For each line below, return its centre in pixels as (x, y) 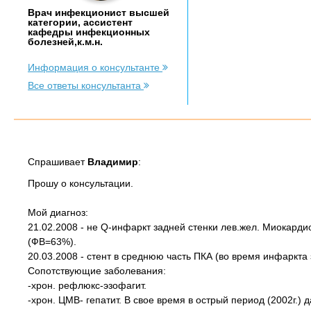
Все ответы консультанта (86, 85)
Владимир (113, 162)
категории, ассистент (80, 22)
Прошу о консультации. (81, 183)
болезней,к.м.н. (65, 42)
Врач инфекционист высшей (99, 12)
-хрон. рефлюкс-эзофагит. (87, 285)
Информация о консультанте (95, 67)
